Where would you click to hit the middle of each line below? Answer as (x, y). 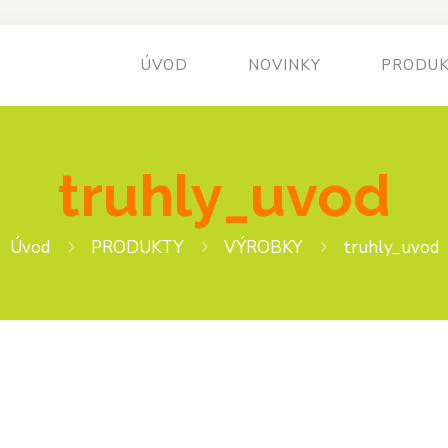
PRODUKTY (136, 247)
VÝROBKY (262, 247)
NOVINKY (284, 65)
